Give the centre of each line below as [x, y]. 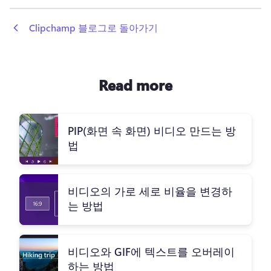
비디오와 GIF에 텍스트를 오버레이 [151, 252]
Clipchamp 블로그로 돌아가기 [93, 27]
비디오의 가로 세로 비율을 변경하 [150, 191]
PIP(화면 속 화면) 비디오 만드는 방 [152, 131]
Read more [135, 85]
